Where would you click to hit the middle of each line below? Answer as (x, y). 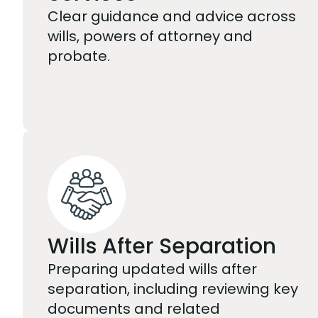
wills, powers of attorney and (150, 36)
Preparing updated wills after (152, 269)
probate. (79, 56)
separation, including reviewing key (173, 289)
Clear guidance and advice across (172, 16)
